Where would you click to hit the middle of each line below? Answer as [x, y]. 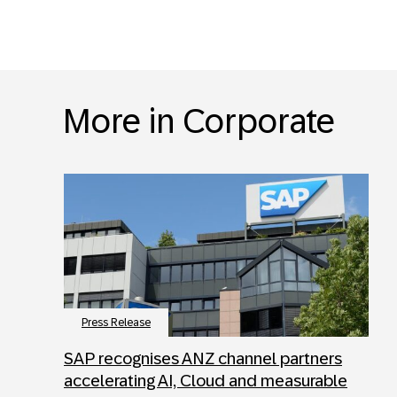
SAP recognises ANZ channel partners [203, 358]
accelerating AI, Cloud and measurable [206, 380]
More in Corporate [198, 121]
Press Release [116, 322]
